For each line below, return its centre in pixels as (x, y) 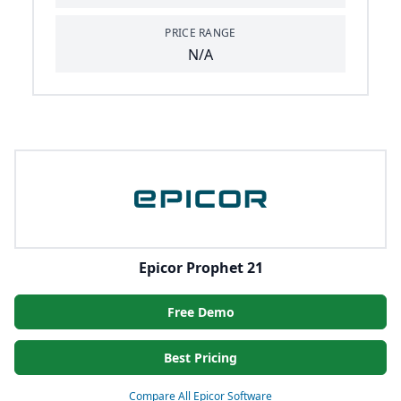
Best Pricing (200, 357)
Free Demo (200, 311)
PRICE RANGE (200, 33)
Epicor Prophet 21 (200, 267)
